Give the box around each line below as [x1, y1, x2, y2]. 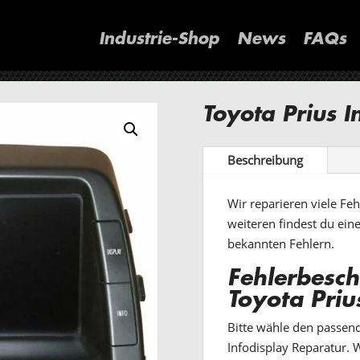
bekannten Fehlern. [227, 235, 334, 252]
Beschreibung [227, 151, 303, 168]
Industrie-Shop [98, 27, 219, 48]
